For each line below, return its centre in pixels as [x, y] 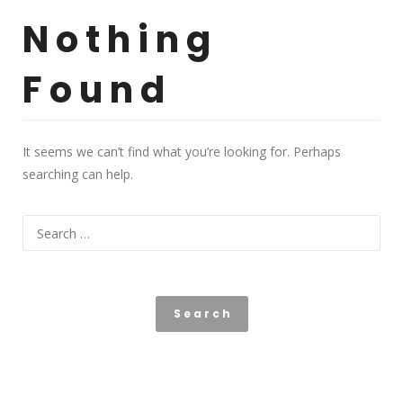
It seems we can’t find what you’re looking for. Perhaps [182, 152]
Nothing [120, 40]
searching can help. [78, 174]
